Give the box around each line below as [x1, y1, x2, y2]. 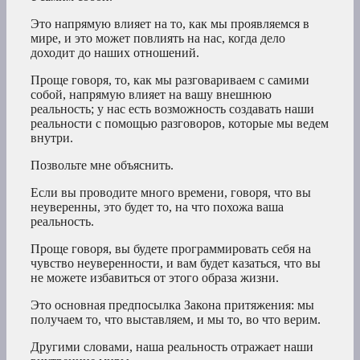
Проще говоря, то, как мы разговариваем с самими [31, 72, 309, 87]
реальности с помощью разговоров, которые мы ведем [31, 116, 329, 130]
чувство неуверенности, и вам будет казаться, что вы [31, 256, 321, 270]
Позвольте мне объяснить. [31, 157, 174, 172]
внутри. [31, 130, 73, 145]
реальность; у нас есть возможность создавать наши [31, 101, 314, 116]
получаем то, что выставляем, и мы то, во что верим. [31, 312, 321, 326]
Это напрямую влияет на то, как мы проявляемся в [31, 16, 309, 31]
